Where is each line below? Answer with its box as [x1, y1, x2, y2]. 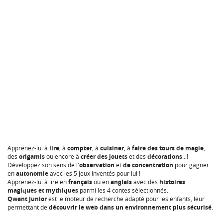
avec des [133, 178, 158, 186]
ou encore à [45, 152, 79, 160]
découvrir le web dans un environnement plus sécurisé [49, 203, 212, 212]
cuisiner [100, 144, 124, 152]
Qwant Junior [7, 195, 47, 203]
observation [79, 161, 114, 169]
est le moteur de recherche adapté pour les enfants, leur [47, 195, 205, 203]
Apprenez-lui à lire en [7, 178, 67, 186]
